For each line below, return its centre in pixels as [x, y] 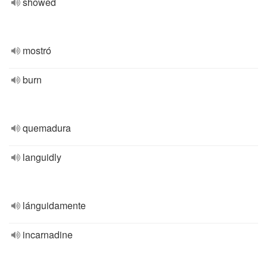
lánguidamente [54, 205]
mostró [37, 50]
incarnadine [48, 235]
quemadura [47, 128]
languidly [42, 157]
